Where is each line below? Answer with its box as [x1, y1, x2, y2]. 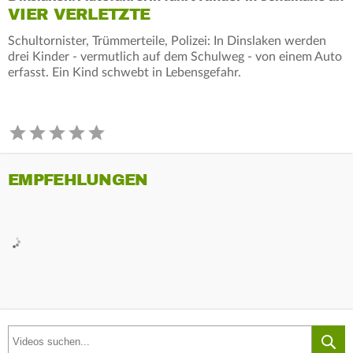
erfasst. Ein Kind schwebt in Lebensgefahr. [8, 65, 241, 79]
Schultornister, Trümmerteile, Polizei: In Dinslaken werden [8, 34, 326, 47]
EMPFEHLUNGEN [8, 169, 148, 190]
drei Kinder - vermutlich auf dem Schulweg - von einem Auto [8, 50, 342, 63]
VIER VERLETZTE [8, 4, 150, 24]
